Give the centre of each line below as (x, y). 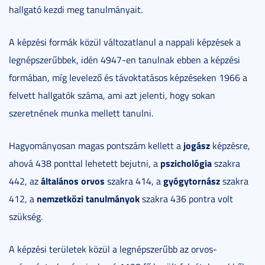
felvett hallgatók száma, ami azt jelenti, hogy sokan (112, 96)
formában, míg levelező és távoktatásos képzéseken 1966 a (128, 78)
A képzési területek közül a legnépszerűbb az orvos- (113, 249)
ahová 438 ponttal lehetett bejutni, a (85, 164)
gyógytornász (192, 181)
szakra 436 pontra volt (186, 199)
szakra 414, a (134, 181)
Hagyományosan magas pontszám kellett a (96, 146)
